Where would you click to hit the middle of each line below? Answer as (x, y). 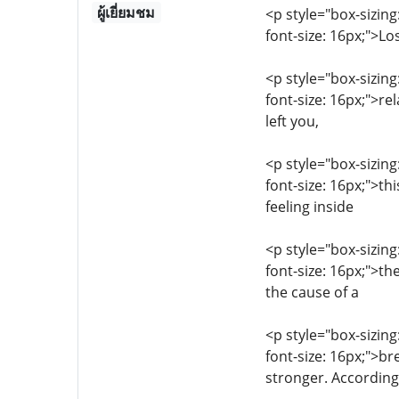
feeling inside (309, 207)
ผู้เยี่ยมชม (126, 12)
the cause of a (312, 292)
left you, (292, 121)
